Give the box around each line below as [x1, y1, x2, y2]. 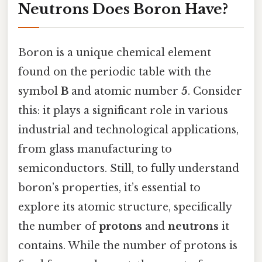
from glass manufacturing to [18, 142, 172, 156]
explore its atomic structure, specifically [18, 200, 232, 213]
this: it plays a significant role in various [18, 104, 228, 117]
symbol [18, 84, 61, 98]
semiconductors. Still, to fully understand [18, 161, 239, 175]
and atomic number [68, 84, 181, 98]
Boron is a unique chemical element [18, 46, 211, 59]
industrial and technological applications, [18, 123, 239, 136]
